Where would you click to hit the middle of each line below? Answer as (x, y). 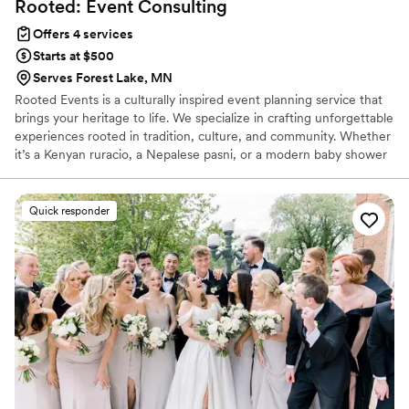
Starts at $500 (73, 56)
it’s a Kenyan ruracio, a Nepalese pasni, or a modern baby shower (201, 155)
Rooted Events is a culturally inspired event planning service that (199, 100)
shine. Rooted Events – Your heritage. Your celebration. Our (185, 191)
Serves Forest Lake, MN (103, 78)
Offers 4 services (83, 34)
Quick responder (69, 211)
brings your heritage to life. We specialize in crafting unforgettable (204, 118)
